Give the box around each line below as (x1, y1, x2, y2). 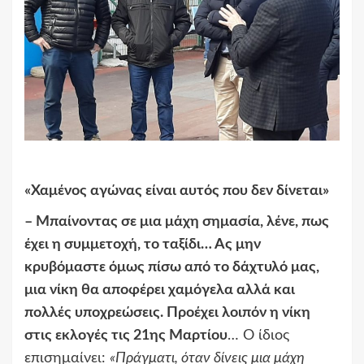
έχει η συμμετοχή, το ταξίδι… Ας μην (24, 237, 261, 253)
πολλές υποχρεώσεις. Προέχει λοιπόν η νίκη (24, 305, 310, 321)
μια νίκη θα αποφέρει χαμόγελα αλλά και (24, 283, 295, 298)
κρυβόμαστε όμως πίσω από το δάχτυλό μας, (24, 260, 319, 275)
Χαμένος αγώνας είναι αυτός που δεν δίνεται (31, 184, 323, 199)
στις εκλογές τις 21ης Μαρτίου (24, 328, 227, 344)
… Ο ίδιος (227, 328, 289, 344)
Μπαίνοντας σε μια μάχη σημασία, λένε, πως (36, 214, 329, 230)
